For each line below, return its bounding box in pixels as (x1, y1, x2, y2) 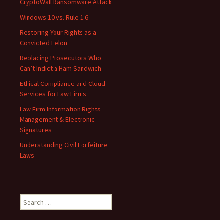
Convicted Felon (20, 38, 67, 48)
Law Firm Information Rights (20, 105, 101, 114)
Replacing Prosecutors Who (20, 54, 101, 63)
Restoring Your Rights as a (20, 28, 96, 37)
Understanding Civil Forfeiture (20, 140, 108, 150)
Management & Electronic (20, 115, 95, 124)
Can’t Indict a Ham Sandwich (20, 64, 101, 73)
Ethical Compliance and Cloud (20, 79, 105, 88)
